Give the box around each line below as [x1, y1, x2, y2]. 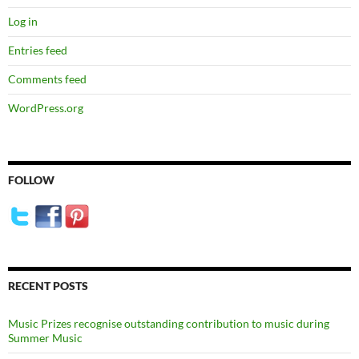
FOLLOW [8, 173, 54, 188]
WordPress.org [8, 101, 83, 115]
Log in [8, 14, 38, 29]
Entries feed [8, 43, 67, 58]
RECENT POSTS [8, 279, 88, 293]
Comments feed [8, 72, 87, 87]
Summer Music [8, 331, 83, 345]
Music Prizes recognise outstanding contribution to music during [8, 317, 329, 331]
